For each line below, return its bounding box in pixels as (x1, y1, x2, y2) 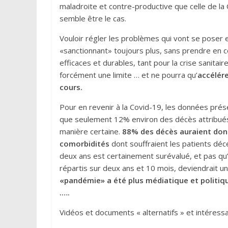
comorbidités (60, 138, 109, 149)
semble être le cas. (60, 13, 126, 23)
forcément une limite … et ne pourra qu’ (60, 70, 197, 80)
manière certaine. (60, 126, 122, 136)
